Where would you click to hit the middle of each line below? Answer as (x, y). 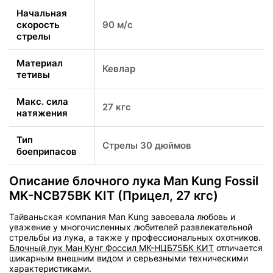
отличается (238, 247)
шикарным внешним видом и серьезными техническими (129, 258)
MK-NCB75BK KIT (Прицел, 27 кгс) (114, 195)
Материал (40, 63)
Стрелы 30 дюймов (147, 146)
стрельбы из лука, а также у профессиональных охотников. (135, 237)
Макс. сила (42, 102)
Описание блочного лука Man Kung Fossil (134, 181)
